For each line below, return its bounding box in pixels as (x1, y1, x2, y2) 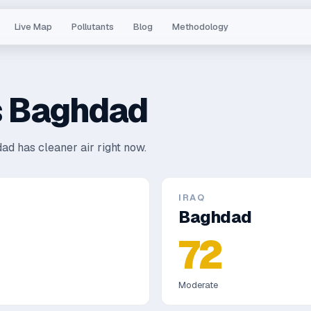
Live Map (15, 21, 53, 33)
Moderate (178, 279, 218, 291)
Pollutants (72, 21, 115, 33)
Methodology (172, 21, 229, 33)
